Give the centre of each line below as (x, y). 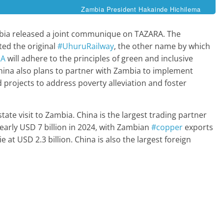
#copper (167, 127)
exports (198, 127)
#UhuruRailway (86, 46)
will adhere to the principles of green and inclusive (99, 59)
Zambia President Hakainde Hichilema (141, 9)
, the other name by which (162, 46)
